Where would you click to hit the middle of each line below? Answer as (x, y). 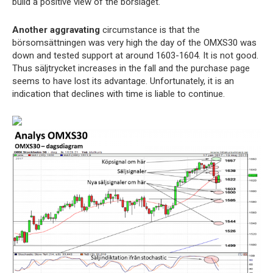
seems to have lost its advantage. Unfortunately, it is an (123, 81)
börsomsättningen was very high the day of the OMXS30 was (134, 43)
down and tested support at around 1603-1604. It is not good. (135, 55)
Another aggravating (56, 30)
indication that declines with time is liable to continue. (119, 94)
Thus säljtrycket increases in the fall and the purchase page (131, 68)
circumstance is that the (150, 30)
